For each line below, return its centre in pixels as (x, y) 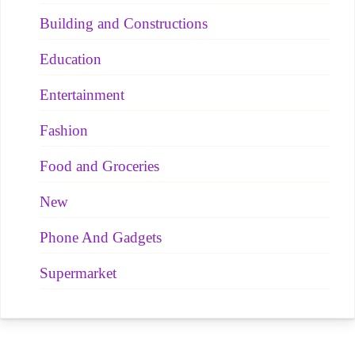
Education (71, 59)
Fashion (64, 131)
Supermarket (78, 273)
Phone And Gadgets (101, 238)
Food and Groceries (99, 166)
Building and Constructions (124, 24)
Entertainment (82, 95)
